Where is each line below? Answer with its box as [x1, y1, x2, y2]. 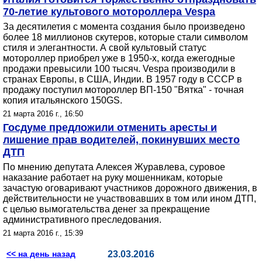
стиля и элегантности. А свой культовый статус [3, 43, 206, 53]
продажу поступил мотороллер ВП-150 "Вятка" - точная [3, 85, 244, 95]
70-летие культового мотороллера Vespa [3, 6, 215, 18]
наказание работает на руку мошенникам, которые [3, 173, 223, 182]
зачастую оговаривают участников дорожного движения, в [3, 183, 257, 193]
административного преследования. [3, 215, 161, 225]
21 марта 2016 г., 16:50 [3, 109, 83, 118]
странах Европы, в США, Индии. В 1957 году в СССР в [3, 74, 242, 84]
